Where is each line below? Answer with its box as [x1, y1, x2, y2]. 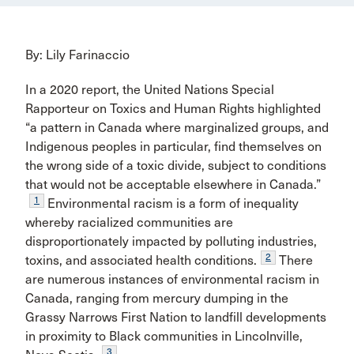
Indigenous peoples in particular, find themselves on [25, 139, 322, 154]
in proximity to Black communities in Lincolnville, [25, 329, 303, 344]
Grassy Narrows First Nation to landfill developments [25, 310, 326, 325]
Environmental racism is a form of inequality [44, 196, 299, 211]
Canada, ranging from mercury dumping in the [25, 291, 288, 306]
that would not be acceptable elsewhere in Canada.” [25, 177, 321, 192]
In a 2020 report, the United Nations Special [25, 82, 274, 97]
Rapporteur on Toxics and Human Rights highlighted [25, 101, 321, 116]
